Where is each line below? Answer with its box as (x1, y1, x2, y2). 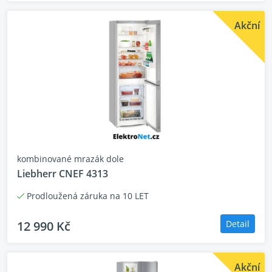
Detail (226, 218, 250, 229)
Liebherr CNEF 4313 (17, 167, 108, 180)
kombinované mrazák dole (17, 153, 124, 165)
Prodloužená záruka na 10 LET (24, 190, 149, 202)
